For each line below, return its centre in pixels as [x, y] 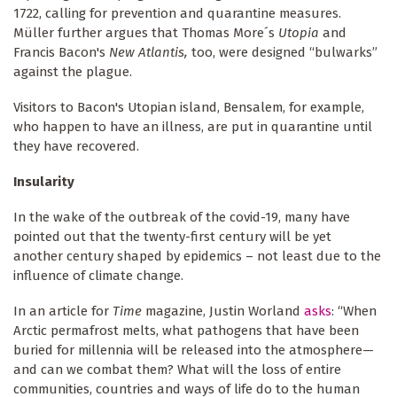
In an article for [63, 311]
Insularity [46, 182]
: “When [354, 311]
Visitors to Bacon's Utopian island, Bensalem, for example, [189, 108]
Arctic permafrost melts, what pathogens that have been [186, 331]
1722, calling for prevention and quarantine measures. [177, 14]
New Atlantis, [150, 53]
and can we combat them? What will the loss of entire [177, 370]
